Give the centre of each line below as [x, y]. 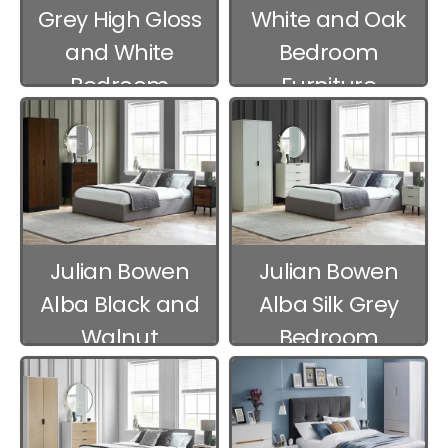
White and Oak [328, 19]
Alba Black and [119, 305]
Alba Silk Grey [328, 305]
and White [119, 52]
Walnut [119, 338]
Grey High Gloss [119, 19]
